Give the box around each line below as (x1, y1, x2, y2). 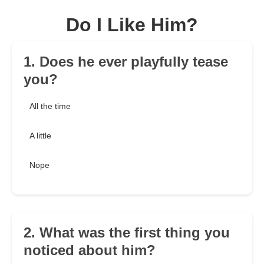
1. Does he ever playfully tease (24, 54, 228, 70)
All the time (29, 101, 71, 111)
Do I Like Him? (66, 14, 198, 36)
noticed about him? (24, 242, 156, 259)
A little (29, 131, 51, 141)
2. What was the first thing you (24, 225, 230, 241)
